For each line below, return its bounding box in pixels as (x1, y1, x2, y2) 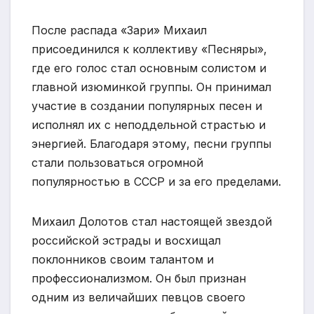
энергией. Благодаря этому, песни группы (32, 136, 271, 151)
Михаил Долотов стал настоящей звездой (32, 214, 272, 228)
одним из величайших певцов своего (32, 289, 245, 304)
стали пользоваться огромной (32, 155, 203, 170)
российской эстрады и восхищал (32, 233, 221, 247)
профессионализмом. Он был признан (32, 271, 246, 285)
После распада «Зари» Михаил (32, 22, 207, 37)
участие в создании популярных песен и (32, 98, 262, 113)
